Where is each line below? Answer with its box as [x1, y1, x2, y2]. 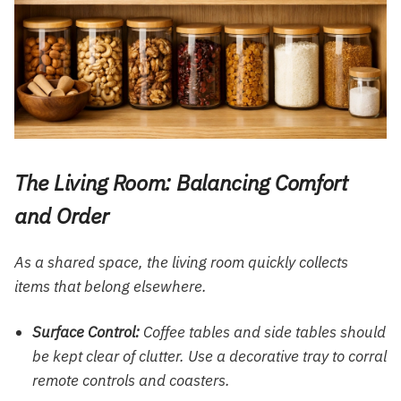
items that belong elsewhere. [14, 277, 207, 297]
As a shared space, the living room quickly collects [14, 252, 348, 273]
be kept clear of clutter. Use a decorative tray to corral [32, 346, 387, 367]
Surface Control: [32, 322, 140, 343]
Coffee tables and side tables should [140, 322, 386, 343]
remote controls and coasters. [32, 371, 230, 391]
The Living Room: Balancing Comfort [14, 168, 348, 198]
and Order [14, 201, 109, 231]
